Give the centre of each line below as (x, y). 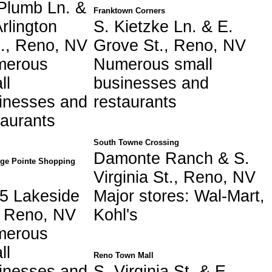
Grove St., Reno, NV (170, 45)
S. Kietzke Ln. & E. (163, 26)
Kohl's (116, 215)
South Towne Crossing (136, 142)
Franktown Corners (129, 10)
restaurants (135, 102)
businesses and (151, 83)
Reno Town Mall (124, 255)
